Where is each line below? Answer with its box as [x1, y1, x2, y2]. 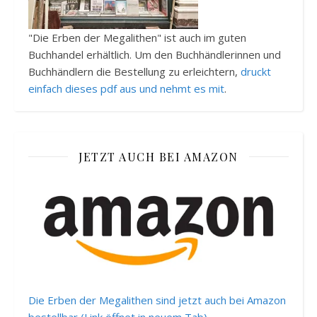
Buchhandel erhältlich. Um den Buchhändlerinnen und [28, 47, 281, 62]
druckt [241, 64, 271, 79]
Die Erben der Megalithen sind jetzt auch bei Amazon [28, 292, 286, 307]
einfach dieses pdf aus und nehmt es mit [28, 81, 224, 96]
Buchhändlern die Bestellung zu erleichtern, [28, 64, 241, 79]
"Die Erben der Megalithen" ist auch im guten [28, 30, 246, 45]
